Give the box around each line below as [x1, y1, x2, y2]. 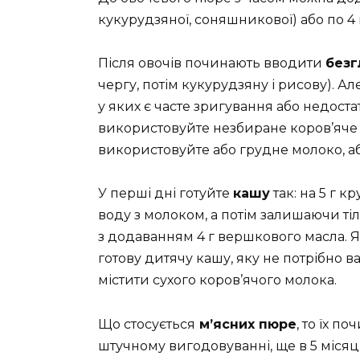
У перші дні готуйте [98, 186, 233, 202]
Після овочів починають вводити [98, 55, 325, 72]
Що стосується [98, 316, 195, 332]
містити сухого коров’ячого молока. [98, 272, 337, 288]
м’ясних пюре [195, 316, 297, 332]
